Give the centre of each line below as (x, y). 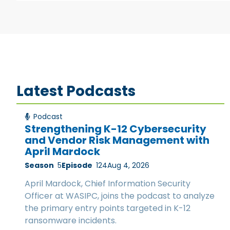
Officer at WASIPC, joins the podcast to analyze (120, 196)
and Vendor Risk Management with (117, 140)
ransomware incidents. (71, 221)
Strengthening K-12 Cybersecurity (116, 129)
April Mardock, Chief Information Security (108, 184)
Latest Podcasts (76, 91)
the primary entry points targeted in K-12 (108, 208)
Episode (77, 166)
